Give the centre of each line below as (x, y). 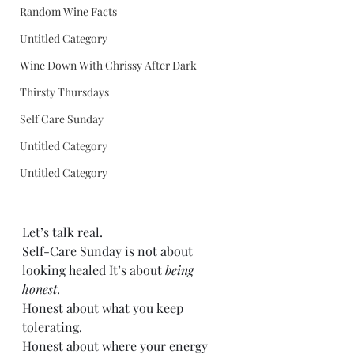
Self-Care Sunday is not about (109, 251)
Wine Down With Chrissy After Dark (108, 65)
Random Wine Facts (68, 11)
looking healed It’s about (94, 270)
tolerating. (54, 327)
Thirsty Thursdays (64, 92)
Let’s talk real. (62, 232)
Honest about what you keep (104, 308)
